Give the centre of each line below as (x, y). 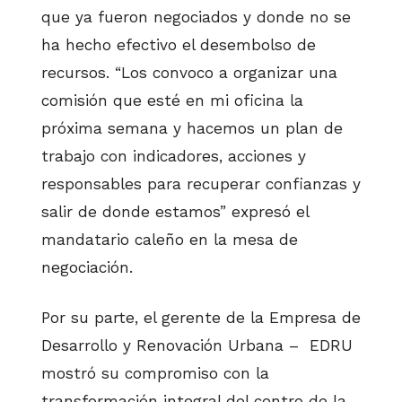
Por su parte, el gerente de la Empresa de (201, 317)
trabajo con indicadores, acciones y (174, 157)
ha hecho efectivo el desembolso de (179, 45)
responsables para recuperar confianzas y (201, 184)
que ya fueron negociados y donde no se (196, 17)
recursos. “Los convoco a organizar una (189, 73)
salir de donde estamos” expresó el (175, 212)
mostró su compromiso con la (155, 373)
